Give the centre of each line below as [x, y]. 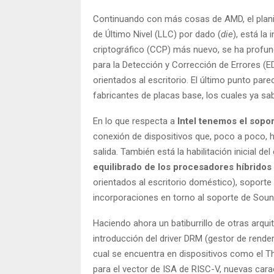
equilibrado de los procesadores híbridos [182, 167]
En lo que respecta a [135, 121]
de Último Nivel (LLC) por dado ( [157, 34]
